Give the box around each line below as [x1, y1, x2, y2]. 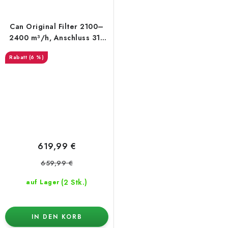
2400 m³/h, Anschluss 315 [9, 33, 104, 43]
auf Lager [26, 177, 60, 187]
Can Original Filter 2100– [10, 21, 104, 32]
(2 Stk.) [61, 177, 88, 187]
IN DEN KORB [31, 212, 82, 221]
